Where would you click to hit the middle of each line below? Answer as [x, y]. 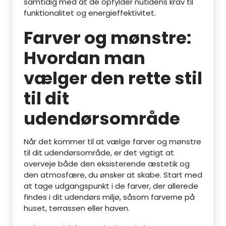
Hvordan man [84, 58]
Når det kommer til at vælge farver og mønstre [112, 142]
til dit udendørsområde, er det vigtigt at [99, 153]
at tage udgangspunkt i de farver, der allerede [111, 186]
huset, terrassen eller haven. [77, 208]
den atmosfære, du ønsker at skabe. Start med [113, 175]
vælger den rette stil [113, 78]
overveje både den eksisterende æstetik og [107, 164]
